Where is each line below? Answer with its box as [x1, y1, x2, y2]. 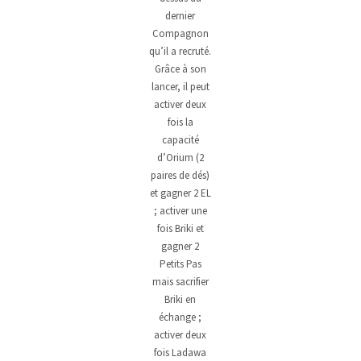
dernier [165, 8, 196, 23]
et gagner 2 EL [149, 185, 211, 200]
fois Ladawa [154, 345, 207, 359]
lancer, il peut [151, 79, 210, 93]
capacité [161, 132, 199, 147]
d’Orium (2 [156, 150, 204, 164]
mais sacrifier [151, 274, 209, 288]
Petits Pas [159, 256, 201, 271]
